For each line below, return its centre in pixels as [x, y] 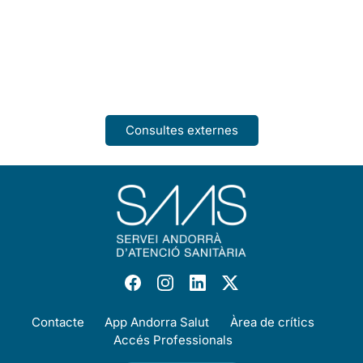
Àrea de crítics [272, 322]
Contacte [58, 322]
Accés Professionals [173, 340]
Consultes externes [181, 130]
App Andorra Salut [157, 322]
